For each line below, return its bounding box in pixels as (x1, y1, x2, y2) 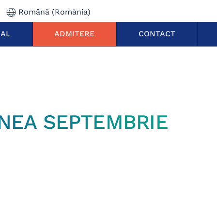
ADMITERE (54, 29, 95, 38)
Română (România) (18, 7, 91, 16)
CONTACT (139, 29, 176, 38)
